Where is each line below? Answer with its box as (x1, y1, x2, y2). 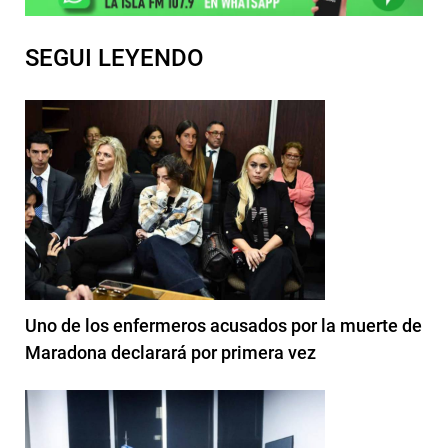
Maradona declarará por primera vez (25, 341, 316, 363)
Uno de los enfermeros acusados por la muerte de (25, 314, 422, 336)
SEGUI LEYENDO (25, 43, 204, 72)
